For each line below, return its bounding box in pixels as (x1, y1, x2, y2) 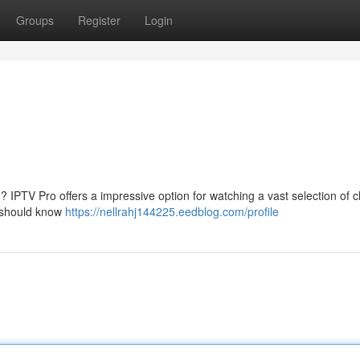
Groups (16, 12, 54, 28)
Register (78, 12, 121, 28)
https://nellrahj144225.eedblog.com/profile (65, 203, 279, 219)
